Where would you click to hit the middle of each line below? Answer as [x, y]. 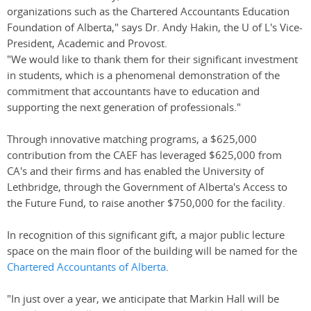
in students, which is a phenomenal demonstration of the [143, 76]
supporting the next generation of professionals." [124, 108]
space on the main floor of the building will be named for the [152, 251]
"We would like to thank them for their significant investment [152, 60]
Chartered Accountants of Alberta [86, 267]
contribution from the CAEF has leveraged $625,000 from [144, 155]
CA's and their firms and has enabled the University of [135, 171]
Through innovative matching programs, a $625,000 [132, 140]
